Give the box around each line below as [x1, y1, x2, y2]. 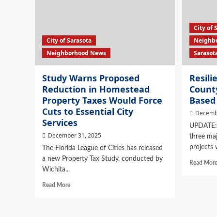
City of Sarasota [46, 36, 92, 45]
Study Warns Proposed [42, 72, 139, 84]
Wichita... [42, 166, 70, 173]
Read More [42, 182, 70, 188]
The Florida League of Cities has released [42, 145, 163, 152]
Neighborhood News [46, 49, 106, 58]
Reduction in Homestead [42, 83, 150, 95]
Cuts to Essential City [42, 106, 133, 118]
